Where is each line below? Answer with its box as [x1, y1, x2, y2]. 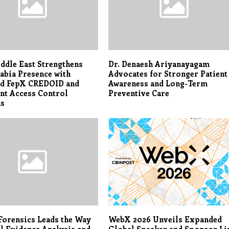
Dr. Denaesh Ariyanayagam [108, 59, 210, 70]
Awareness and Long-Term [108, 78, 208, 89]
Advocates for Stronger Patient [108, 68, 228, 79]
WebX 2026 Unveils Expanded [108, 214, 222, 225]
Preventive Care [108, 88, 170, 99]
